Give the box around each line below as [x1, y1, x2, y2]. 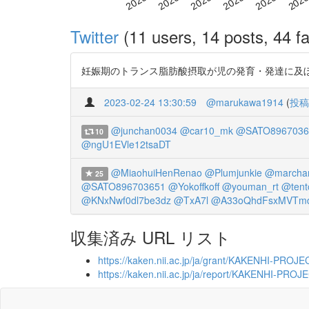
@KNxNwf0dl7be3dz [81, 192, 171, 207]
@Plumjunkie [204, 165, 262, 179]
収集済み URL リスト [70, 224, 231, 249]
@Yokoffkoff [168, 179, 219, 193]
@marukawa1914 [206, 94, 283, 109]
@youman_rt [222, 179, 279, 193]
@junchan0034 [110, 123, 177, 137]
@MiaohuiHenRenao [110, 165, 202, 179]
